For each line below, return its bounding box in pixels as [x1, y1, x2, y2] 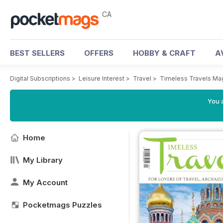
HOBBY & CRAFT [133, 48, 196, 58]
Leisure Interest [79, 75, 124, 82]
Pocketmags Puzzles [23, 200, 102, 210]
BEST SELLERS [10, 48, 65, 58]
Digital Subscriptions [10, 75, 70, 82]
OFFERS [84, 48, 113, 58]
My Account [23, 178, 68, 187]
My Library [23, 155, 63, 165]
